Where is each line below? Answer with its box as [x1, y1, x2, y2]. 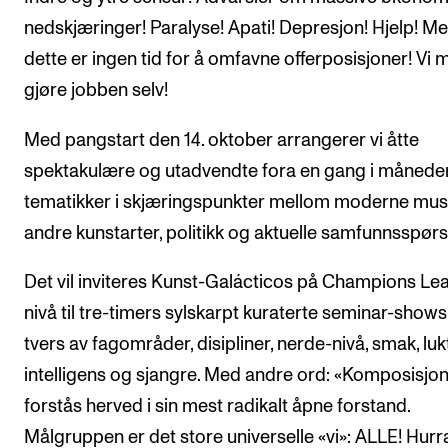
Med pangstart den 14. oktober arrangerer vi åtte [24, 130, 419, 150]
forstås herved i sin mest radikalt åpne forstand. [24, 397, 410, 417]
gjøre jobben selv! [24, 81, 168, 101]
